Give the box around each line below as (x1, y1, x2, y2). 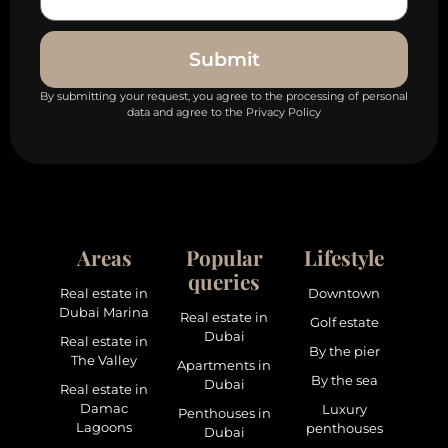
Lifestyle (304, 243, 384, 272)
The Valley (71, 353, 137, 369)
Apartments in (177, 358, 271, 374)
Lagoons (76, 420, 132, 436)
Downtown (308, 286, 380, 302)
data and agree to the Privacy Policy (127, 105, 321, 120)
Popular (185, 243, 263, 272)
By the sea (310, 373, 378, 389)
